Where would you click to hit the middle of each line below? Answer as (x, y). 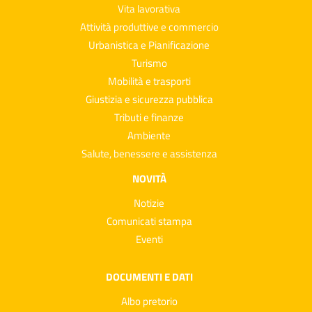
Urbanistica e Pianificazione (149, 45)
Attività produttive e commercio (149, 26)
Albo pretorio (149, 301)
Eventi (149, 239)
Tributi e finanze (149, 117)
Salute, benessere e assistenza (149, 153)
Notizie (149, 203)
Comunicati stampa (149, 221)
